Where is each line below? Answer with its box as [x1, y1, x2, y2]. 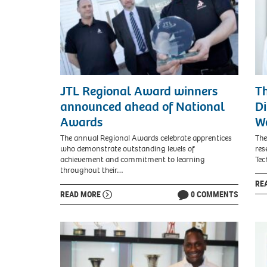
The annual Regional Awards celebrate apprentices [60, 132, 232, 144]
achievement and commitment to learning [60, 153, 205, 165]
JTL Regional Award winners [60, 83, 218, 100]
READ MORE [60, 188, 103, 200]
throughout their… [60, 164, 123, 176]
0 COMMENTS [190, 188, 238, 200]
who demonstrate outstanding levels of [60, 142, 194, 154]
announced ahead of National [60, 98, 225, 116]
